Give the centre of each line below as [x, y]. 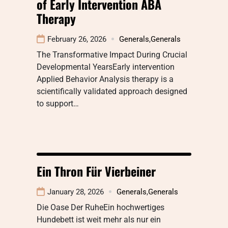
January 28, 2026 [76, 192]
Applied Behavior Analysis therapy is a [105, 79]
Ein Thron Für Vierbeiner [96, 171]
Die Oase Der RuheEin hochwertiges [101, 207]
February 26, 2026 [77, 39]
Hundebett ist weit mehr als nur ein [99, 219]
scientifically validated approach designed [112, 91]
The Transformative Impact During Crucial [112, 54]
